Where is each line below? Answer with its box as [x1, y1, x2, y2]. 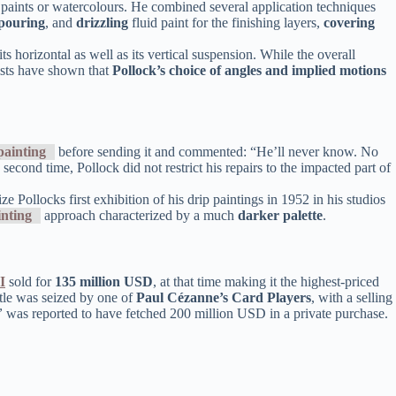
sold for [5, 274, 55, 290]
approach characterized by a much [41, 208, 238, 224]
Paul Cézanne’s [136, 290, 228, 306]
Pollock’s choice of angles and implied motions [112, 62, 386, 78]
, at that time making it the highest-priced [153, 274, 379, 290]
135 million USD [55, 274, 153, 290]
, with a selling [311, 290, 392, 306]
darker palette [238, 208, 323, 224]
